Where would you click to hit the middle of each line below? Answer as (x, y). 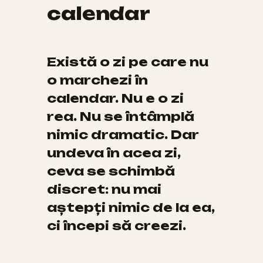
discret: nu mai (104, 189)
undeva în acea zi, (114, 153)
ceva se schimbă (111, 171)
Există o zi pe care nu (128, 62)
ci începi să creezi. (117, 225)
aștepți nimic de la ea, (131, 207)
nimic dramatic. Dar (123, 134)
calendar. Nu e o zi (115, 98)
